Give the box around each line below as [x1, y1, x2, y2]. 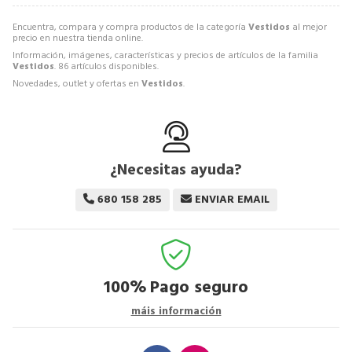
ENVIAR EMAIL [194, 191, 269, 207]
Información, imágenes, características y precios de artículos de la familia [13, 48, 318, 62]
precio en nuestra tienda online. [13, 31, 143, 45]
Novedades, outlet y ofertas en [13, 76, 141, 90]
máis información [130, 302, 222, 319]
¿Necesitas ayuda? [110, 158, 242, 181]
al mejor [290, 20, 327, 34]
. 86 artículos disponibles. [54, 59, 159, 73]
